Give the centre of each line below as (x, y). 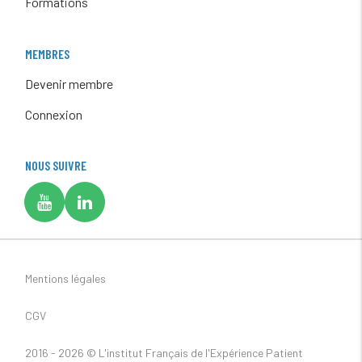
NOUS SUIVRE (55, 166)
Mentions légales (65, 279)
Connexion (53, 114)
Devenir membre (69, 83)
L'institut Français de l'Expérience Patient (200, 353)
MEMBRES (47, 53)
